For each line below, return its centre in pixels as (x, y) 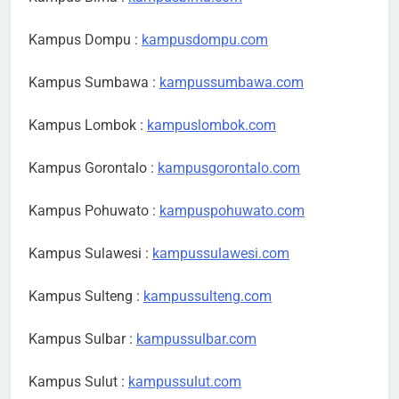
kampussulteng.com (208, 297)
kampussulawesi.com (221, 254)
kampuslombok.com (212, 126)
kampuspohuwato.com (232, 211)
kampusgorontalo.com (229, 168)
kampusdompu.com (205, 40)
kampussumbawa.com (232, 83)
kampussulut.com (185, 382)
